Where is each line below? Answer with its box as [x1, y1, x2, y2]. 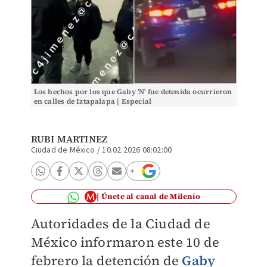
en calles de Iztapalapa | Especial [33, 97, 152, 106]
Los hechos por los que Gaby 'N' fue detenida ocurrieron [33, 87, 232, 97]
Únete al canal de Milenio [101, 191, 200, 201]
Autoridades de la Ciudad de [30, 215, 210, 232]
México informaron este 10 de [30, 233, 220, 251]
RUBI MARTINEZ [30, 132, 108, 145]
